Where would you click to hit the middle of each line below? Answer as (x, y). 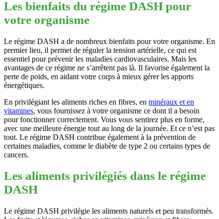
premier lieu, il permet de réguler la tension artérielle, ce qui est (100, 50)
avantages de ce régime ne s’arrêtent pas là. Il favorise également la (107, 67)
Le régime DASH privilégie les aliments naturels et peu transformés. (109, 211)
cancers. (16, 154)
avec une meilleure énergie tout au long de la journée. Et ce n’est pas (109, 128)
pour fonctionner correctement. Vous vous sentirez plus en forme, (104, 119)
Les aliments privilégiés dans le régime (105, 176)
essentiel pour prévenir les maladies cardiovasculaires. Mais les (100, 59)
